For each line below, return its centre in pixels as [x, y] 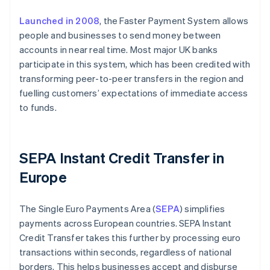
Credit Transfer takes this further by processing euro [130, 238]
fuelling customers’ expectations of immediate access [134, 93]
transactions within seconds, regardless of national [126, 252]
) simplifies [202, 209]
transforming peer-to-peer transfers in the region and [132, 79]
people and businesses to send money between [120, 35]
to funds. [38, 108]
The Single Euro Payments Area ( [88, 209]
